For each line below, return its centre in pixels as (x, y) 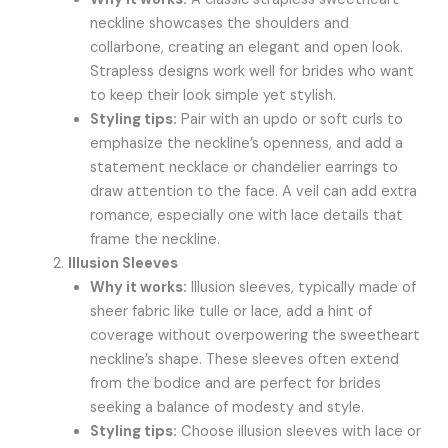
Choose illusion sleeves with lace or (299, 431)
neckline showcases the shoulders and (220, 23)
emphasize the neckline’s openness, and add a (247, 143)
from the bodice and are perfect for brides (236, 383)
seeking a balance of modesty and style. (227, 407)
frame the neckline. (155, 239)
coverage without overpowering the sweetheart (255, 335)
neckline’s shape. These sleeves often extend (245, 359)
